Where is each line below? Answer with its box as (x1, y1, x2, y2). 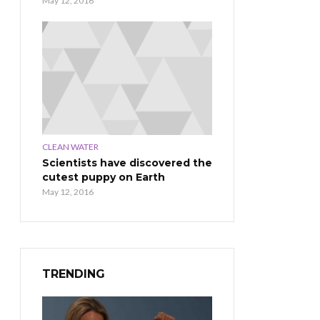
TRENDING (42, 266, 105, 281)
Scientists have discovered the (42, 156, 212, 169)
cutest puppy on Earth (42, 170, 165, 184)
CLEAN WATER (42, 141, 99, 152)
